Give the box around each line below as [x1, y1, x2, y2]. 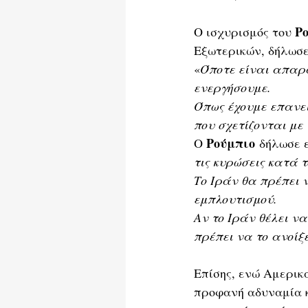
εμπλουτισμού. [194, 190, 277, 208]
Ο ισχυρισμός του [194, 23, 295, 41]
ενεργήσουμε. [194, 79, 271, 96]
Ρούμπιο [206, 134, 255, 153]
